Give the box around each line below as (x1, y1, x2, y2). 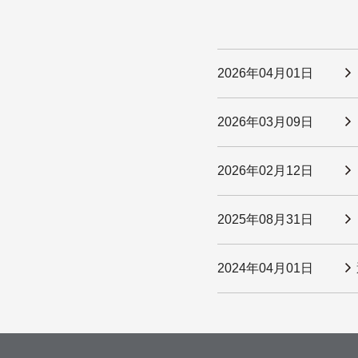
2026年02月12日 (217, 164, 313, 177)
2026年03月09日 (217, 115, 313, 129)
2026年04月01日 (217, 66, 313, 80)
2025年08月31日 (217, 213, 313, 226)
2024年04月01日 (217, 261, 313, 275)
